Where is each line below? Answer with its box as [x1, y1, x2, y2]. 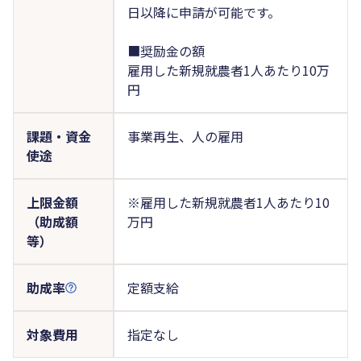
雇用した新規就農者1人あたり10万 [127, 60, 330, 80]
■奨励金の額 [127, 40, 205, 60]
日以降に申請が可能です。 [127, 2, 280, 22]
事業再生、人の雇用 [127, 126, 243, 146]
